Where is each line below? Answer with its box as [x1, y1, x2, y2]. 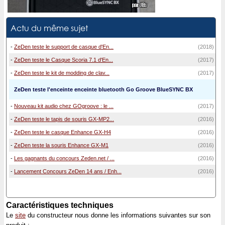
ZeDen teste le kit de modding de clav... [14, 70, 109, 76]
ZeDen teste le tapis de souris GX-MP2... [14, 116, 114, 123]
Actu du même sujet [11, 23, 88, 34]
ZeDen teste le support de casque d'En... [14, 44, 114, 50]
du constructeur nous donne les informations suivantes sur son [26, 211, 210, 219]
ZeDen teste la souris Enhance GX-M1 [14, 142, 108, 149]
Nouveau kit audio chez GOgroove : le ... [14, 103, 114, 109]
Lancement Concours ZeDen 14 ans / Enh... [14, 168, 122, 175]
